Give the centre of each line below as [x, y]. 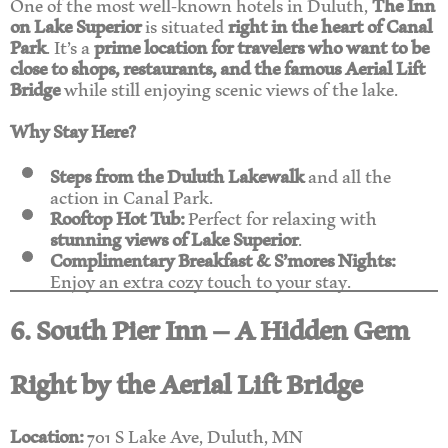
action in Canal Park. [131, 196]
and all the [347, 175]
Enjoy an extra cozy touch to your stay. [200, 280]
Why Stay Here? [73, 130]
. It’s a [70, 45]
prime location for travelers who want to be [261, 45]
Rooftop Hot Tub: [117, 217]
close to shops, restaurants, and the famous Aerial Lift [217, 66]
